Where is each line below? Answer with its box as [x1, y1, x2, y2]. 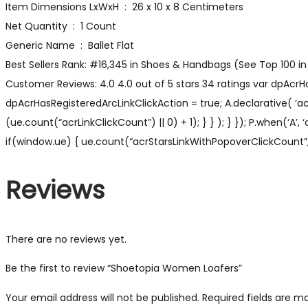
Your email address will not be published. [5, 290, 199, 305]
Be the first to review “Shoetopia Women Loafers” [5, 261, 242, 275]
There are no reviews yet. [5, 232, 126, 246]
